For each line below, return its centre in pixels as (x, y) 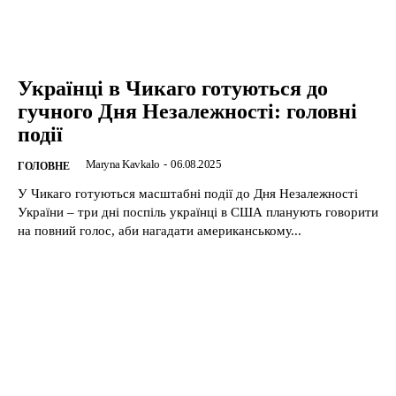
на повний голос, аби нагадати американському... (160, 231)
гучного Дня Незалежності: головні (187, 112)
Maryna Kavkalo (122, 164)
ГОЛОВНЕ (44, 167)
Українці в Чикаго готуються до (173, 89)
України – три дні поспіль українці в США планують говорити (198, 213)
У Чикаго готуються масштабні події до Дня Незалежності (188, 194)
